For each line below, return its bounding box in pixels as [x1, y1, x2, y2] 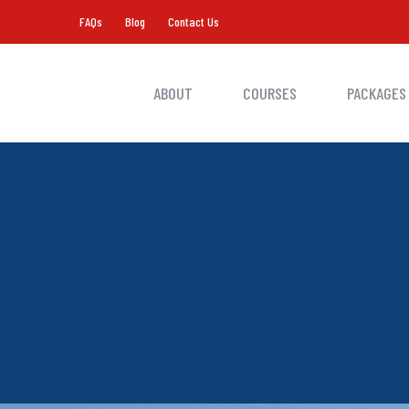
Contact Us [168, 14, 219, 29]
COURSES [242, 83, 297, 103]
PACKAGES [346, 83, 406, 103]
